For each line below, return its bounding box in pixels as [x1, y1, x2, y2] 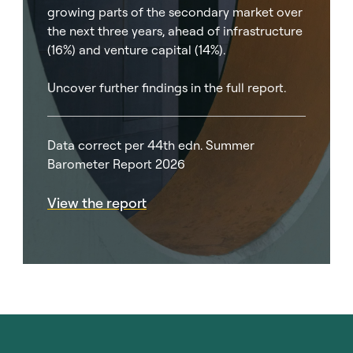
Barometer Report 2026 [47, 156, 185, 172]
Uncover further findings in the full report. [47, 80, 286, 95]
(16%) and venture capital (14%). [47, 42, 225, 58]
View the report [47, 194, 147, 212]
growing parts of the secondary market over [47, 4, 303, 20]
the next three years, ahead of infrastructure [47, 23, 303, 39]
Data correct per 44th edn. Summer [47, 137, 255, 153]
